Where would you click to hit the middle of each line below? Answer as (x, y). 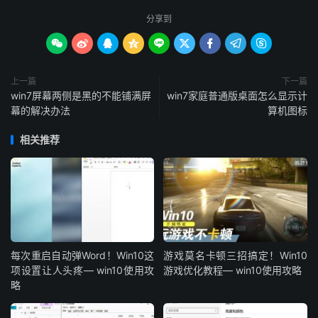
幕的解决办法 (40, 110)
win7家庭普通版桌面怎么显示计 (237, 95)
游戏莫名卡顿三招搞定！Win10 (235, 256)
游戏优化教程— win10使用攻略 (233, 270)
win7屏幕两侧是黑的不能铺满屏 (81, 95)
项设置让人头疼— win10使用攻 (83, 270)
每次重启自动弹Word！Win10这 (83, 256)
